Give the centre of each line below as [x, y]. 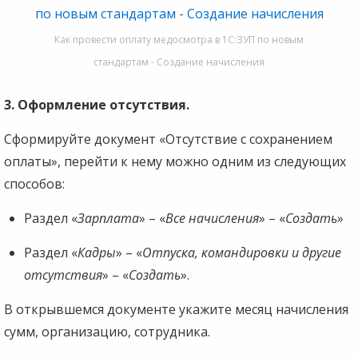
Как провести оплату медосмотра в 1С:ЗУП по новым [179, 39]
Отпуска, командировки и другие [242, 252]
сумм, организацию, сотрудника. [107, 331]
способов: [34, 183]
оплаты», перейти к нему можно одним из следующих [175, 161]
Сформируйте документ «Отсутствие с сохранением [168, 139]
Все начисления [212, 218]
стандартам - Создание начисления [179, 62]
